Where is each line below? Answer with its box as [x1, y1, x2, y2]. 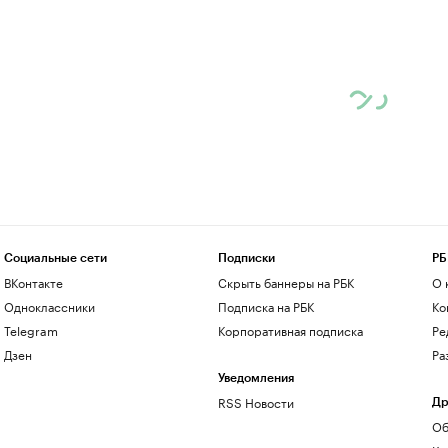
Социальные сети [3, 252, 107, 264]
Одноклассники [3, 296, 95, 315]
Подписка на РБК [217, 296, 314, 315]
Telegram [3, 320, 58, 339]
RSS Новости [217, 392, 294, 411]
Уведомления [217, 372, 294, 384]
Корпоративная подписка [217, 320, 363, 339]
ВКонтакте [3, 272, 63, 291]
